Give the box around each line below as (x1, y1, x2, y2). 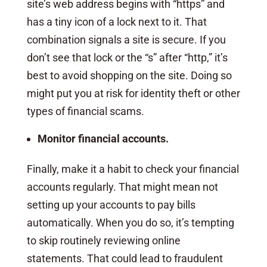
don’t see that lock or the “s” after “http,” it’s (26, 51, 228, 64)
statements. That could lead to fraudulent (26, 252, 223, 265)
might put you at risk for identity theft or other (26, 86, 240, 100)
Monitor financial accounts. (37, 132, 169, 145)
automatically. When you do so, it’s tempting (26, 216, 234, 229)
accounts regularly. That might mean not (26, 180, 218, 193)
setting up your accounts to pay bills (26, 198, 195, 211)
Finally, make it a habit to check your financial (26, 162, 239, 175)
